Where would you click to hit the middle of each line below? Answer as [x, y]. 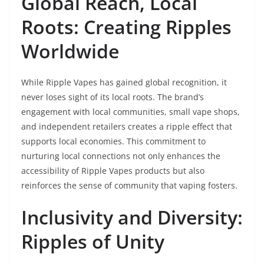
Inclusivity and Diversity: [132, 217]
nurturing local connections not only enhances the [121, 156]
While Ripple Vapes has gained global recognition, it [124, 82]
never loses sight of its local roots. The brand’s [113, 97]
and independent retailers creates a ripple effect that [127, 127]
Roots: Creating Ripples [126, 27]
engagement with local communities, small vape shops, [131, 112]
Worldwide [70, 51]
